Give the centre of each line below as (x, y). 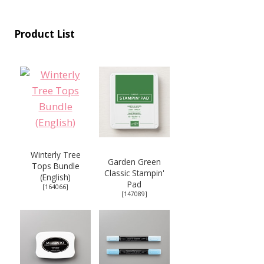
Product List (44, 34)
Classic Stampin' (134, 173)
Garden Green (134, 162)
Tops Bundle (55, 166)
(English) (55, 177)
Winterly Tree (55, 155)
